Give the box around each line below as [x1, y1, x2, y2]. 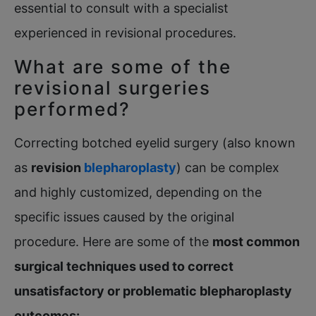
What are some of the [14, 55, 231, 78]
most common [212, 233, 300, 249]
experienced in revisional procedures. [14, 25, 236, 40]
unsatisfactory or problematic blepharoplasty [14, 283, 292, 298]
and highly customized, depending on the [14, 184, 262, 200]
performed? [14, 97, 130, 120]
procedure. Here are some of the [14, 233, 212, 249]
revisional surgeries [14, 76, 211, 99]
